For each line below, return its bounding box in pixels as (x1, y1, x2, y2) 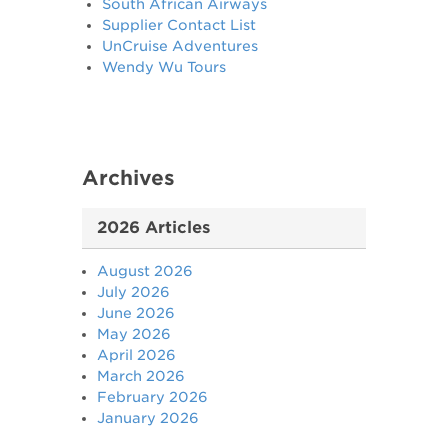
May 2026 (97, 326, 172, 342)
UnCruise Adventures (102, 38, 259, 54)
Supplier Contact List (102, 17, 257, 33)
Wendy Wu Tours (102, 59, 227, 75)
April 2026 (97, 347, 177, 363)
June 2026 (97, 305, 176, 321)
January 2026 (97, 410, 200, 426)
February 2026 (97, 389, 209, 405)
